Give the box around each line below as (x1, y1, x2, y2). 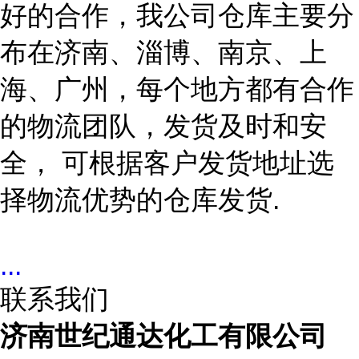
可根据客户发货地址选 (62, 147, 334, 178)
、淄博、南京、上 (109, 37, 327, 67)
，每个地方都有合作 (109, 74, 354, 104)
